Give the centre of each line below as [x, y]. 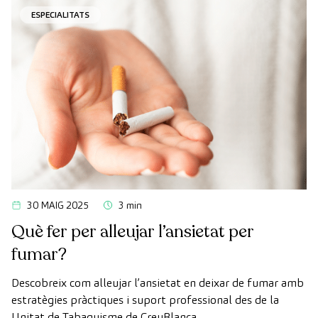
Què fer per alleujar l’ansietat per [133, 231]
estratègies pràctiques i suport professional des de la [145, 300]
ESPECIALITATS [60, 14]
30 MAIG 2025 [58, 205]
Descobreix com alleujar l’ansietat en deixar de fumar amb [158, 283]
